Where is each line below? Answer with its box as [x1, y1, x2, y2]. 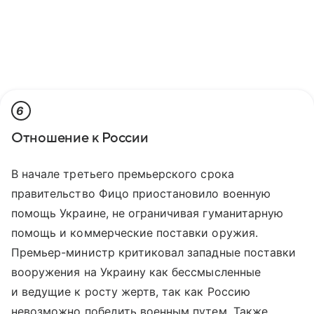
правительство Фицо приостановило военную [11, 186, 271, 200]
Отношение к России [11, 130, 149, 146]
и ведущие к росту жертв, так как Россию [11, 284, 250, 299]
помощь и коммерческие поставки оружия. [11, 225, 258, 240]
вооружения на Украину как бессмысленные [11, 264, 261, 279]
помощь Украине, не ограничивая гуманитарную [11, 205, 284, 220]
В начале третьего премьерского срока [11, 166, 234, 181]
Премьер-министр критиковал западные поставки [11, 245, 296, 259]
